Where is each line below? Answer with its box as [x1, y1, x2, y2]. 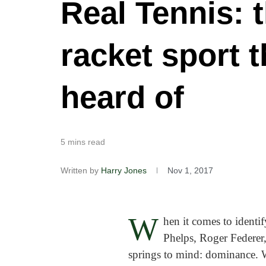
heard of [61, 80, 184, 115]
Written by [61, 166, 99, 176]
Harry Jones [101, 166, 149, 176]
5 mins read [61, 137, 105, 147]
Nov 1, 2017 [167, 166, 213, 176]
